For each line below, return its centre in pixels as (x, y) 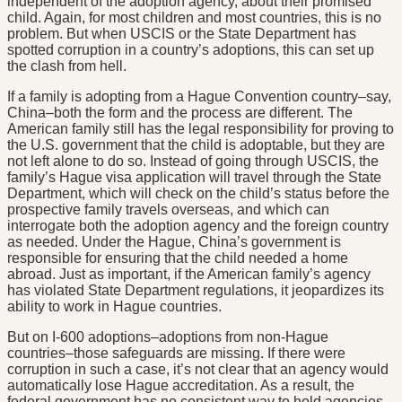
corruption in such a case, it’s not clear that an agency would (198, 370)
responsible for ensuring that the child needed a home (178, 258)
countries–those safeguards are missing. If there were (176, 354)
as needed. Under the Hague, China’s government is (174, 242)
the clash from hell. (67, 66)
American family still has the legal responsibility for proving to (201, 129)
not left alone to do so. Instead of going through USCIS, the (193, 162)
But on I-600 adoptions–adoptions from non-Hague (168, 337)
